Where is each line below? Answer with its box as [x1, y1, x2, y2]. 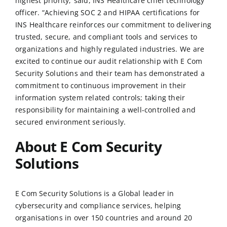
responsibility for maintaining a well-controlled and [15, 105, 196, 115]
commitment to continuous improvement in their [15, 81, 186, 91]
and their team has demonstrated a [78, 68, 205, 79]
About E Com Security [15, 137, 162, 157]
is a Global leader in [102, 188, 174, 198]
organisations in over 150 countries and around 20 [15, 212, 193, 222]
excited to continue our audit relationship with [15, 56, 181, 66]
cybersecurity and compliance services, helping [15, 200, 181, 210]
